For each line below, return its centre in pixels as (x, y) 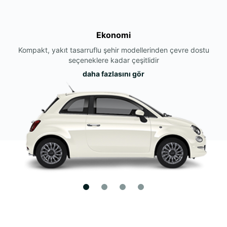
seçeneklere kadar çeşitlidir (113, 60)
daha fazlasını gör (113, 74)
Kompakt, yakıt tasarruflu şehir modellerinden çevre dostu (113, 50)
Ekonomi (113, 35)
